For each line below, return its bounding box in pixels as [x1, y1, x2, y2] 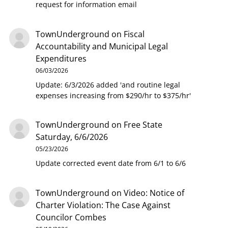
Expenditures [35, 52, 87, 64]
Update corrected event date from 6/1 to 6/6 [35, 158, 186, 168]
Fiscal [123, 28, 145, 40]
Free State [123, 119, 162, 131]
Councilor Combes [35, 211, 106, 223]
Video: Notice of [123, 187, 184, 198]
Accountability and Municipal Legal [35, 40, 168, 52]
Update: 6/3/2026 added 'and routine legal [35, 79, 180, 90]
